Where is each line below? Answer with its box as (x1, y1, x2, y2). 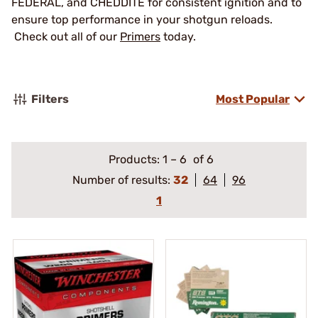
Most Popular (216, 92, 290, 106)
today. (160, 30, 196, 43)
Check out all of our (11, 30, 120, 43)
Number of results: (72, 173, 173, 187)
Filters (31, 92, 69, 106)
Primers (120, 30, 160, 43)
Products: (108, 153, 163, 166)
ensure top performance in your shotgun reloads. (11, 13, 273, 26)
